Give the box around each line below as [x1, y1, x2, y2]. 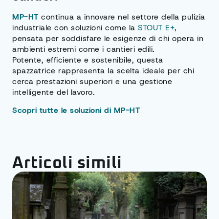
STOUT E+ [138, 22, 175, 33]
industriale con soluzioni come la [12, 22, 138, 33]
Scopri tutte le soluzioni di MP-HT [12, 105, 140, 115]
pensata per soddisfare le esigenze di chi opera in [12, 33, 203, 44]
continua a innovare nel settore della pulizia [38, 12, 205, 22]
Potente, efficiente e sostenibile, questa [12, 55, 163, 66]
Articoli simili [12, 154, 122, 172]
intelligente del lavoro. [12, 87, 95, 98]
